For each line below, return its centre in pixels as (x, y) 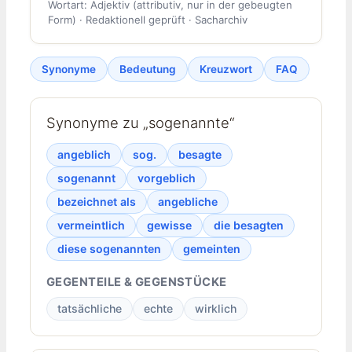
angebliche (188, 202)
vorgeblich (167, 178)
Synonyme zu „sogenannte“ (141, 123)
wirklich (216, 309)
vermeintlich (91, 225)
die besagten (249, 225)
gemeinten (212, 249)
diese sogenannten (109, 249)
